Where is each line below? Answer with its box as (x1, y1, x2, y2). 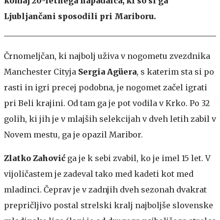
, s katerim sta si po (137, 66, 214, 77)
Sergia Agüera (78, 66, 137, 77)
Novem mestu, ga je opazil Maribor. (4, 129, 143, 139)
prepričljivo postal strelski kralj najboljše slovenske (4, 200, 213, 210)
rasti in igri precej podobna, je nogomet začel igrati (4, 82, 207, 92)
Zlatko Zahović (4, 153, 67, 163)
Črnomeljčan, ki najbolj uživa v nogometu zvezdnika (4, 51, 210, 61)
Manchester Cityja (4, 66, 78, 77)
